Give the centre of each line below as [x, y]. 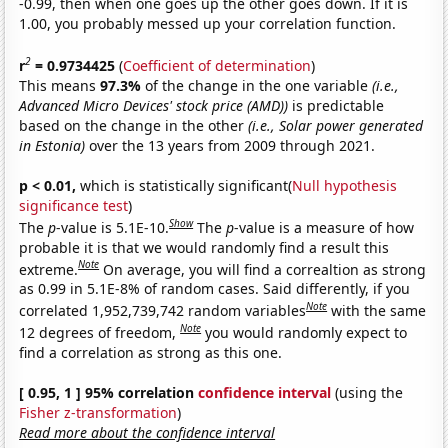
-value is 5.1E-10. [113, 227]
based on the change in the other [134, 125]
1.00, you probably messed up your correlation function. [208, 24]
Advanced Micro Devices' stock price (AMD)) [154, 105]
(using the [367, 392]
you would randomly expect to [306, 332]
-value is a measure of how [324, 227]
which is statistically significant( [184, 185]
